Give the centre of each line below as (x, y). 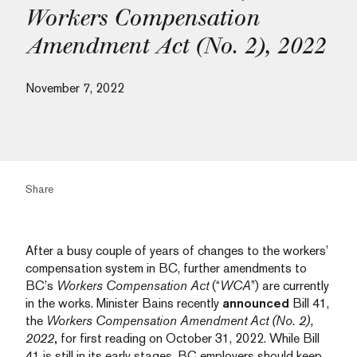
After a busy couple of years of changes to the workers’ (177, 251)
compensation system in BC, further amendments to (166, 268)
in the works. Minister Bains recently (124, 303)
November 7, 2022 (75, 88)
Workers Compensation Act (133, 286)
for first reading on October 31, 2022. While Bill (188, 338)
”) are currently (290, 286)
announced (256, 303)
